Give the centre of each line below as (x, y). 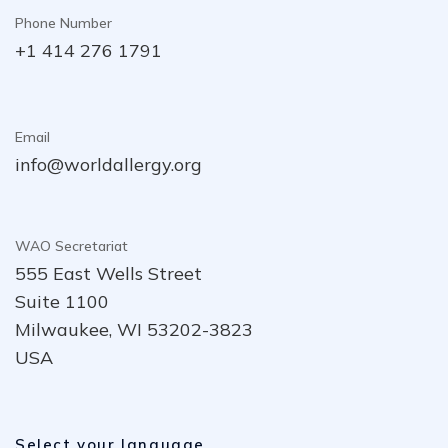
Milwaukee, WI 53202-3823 (134, 329)
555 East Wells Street (108, 273)
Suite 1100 (62, 301)
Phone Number (63, 23)
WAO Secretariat (71, 246)
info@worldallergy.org (108, 164)
